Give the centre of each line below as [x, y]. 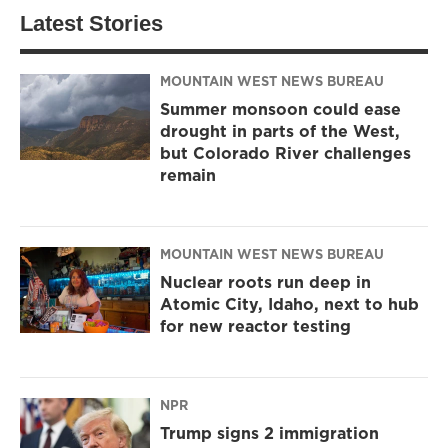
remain [188, 175]
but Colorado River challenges [285, 153]
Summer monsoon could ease [280, 109]
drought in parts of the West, [280, 131]
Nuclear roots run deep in [265, 282]
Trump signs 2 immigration [269, 433]
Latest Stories [91, 23]
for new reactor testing [255, 326]
